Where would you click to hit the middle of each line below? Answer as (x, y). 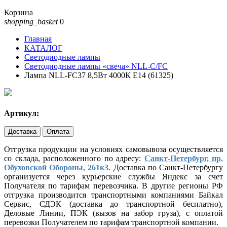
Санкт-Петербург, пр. (183, 159)
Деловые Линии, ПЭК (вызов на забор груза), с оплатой (113, 213)
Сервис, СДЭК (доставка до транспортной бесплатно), (113, 204)
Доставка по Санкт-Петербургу (167, 168)
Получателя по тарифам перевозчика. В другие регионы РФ (113, 186)
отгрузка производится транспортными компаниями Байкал (113, 195)
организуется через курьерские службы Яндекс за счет (113, 177)
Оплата (58, 132)
